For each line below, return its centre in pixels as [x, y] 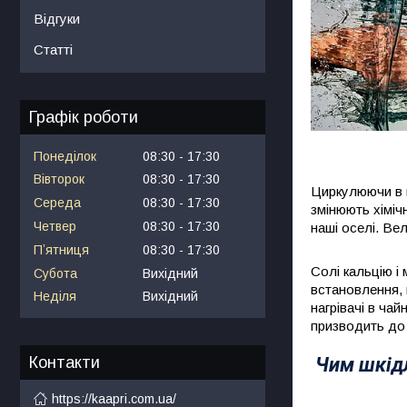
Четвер [55, 226]
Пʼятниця [61, 249]
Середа [57, 203]
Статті [53, 49]
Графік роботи [84, 117]
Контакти [65, 363]
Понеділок [65, 156]
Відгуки [57, 18]
